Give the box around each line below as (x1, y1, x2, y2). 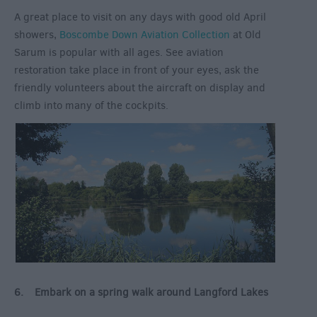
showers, (14, 28, 59, 42)
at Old (230, 28, 261, 42)
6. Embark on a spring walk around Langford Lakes (14, 285, 268, 300)
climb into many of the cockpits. (14, 98, 171, 113)
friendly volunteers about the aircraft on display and (14, 81, 265, 96)
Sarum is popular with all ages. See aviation (14, 45, 224, 60)
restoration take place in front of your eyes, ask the (14, 63, 259, 78)
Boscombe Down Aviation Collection (59, 28, 230, 42)
